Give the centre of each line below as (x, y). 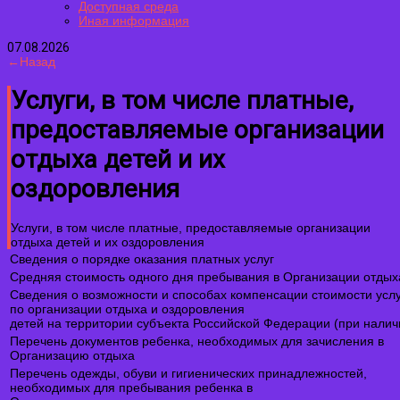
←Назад (31, 62)
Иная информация (134, 21)
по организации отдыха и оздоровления (127, 308)
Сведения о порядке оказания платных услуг (142, 258)
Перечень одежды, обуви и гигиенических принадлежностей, (188, 373)
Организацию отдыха (72, 355)
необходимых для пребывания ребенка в (131, 387)
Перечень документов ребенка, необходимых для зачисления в (197, 341)
